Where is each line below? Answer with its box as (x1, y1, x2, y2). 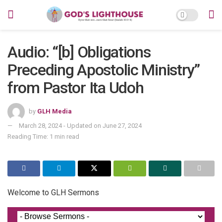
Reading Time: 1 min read (7, 132, 79, 140)
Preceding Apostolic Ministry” (7, 60, 200, 79)
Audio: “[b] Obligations (7, 43, 151, 61)
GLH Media (37, 107, 72, 115)
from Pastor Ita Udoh (7, 78, 144, 97)
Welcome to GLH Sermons (7, 187, 99, 197)
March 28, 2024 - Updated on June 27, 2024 (19, 121, 142, 129)
